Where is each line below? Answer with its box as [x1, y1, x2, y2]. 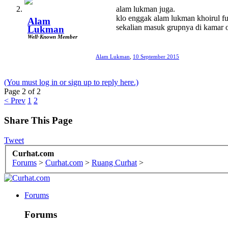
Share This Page [4, 115, 72, 126]
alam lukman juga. [116, 5, 175, 14]
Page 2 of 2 [4, 87, 41, 96]
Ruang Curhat [92, 158, 137, 167]
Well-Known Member [27, 34, 77, 40]
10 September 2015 [133, 53, 179, 60]
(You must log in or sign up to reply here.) [4, 78, 138, 87]
